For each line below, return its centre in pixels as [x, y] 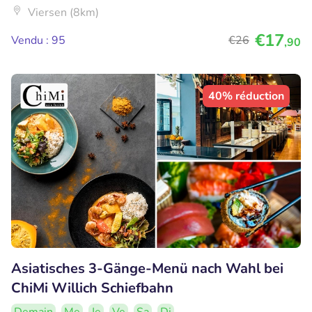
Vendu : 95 [38, 41]
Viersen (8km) [63, 13]
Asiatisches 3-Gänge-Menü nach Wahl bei [147, 268]
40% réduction [246, 96]
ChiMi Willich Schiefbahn [92, 288]
